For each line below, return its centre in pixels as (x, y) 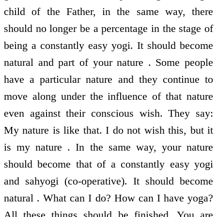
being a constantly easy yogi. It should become (108, 45)
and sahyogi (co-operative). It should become (108, 181)
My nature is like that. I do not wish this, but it (108, 130)
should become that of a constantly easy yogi (108, 164)
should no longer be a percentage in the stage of (108, 28)
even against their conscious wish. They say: (108, 113)
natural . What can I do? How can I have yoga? (108, 198)
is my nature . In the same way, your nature (108, 147)
